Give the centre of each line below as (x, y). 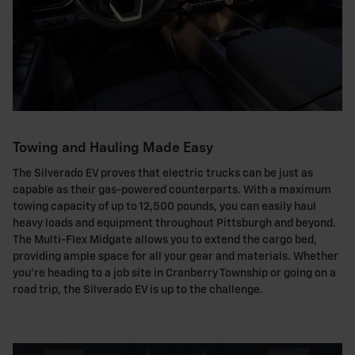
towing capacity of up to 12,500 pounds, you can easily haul (164, 206)
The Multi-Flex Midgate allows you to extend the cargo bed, (165, 240)
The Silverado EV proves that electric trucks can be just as (163, 173)
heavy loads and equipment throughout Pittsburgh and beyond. (174, 223)
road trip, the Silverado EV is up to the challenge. (138, 290)
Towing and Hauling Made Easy (113, 149)
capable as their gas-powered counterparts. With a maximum (172, 190)
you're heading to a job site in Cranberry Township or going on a (174, 273)
